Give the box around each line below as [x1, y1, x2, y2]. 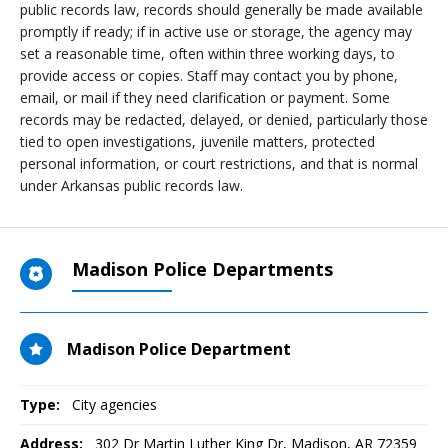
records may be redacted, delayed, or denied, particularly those [20, 110, 428, 129]
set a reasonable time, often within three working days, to [20, 44, 395, 63]
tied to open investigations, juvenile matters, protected [20, 132, 375, 151]
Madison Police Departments [72, 257, 333, 281]
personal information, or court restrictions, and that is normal [20, 154, 418, 173]
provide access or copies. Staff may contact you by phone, [20, 66, 398, 85]
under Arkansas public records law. [20, 176, 243, 195]
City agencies [72, 395, 157, 414]
